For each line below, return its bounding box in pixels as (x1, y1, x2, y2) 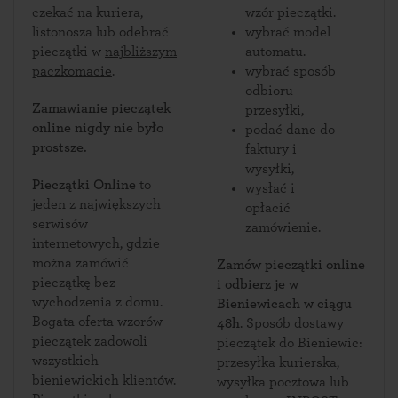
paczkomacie (32, 64, 112, 78)
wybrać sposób (245, 64, 336, 78)
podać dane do (245, 123, 335, 137)
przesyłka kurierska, (217, 355, 339, 370)
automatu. (245, 44, 306, 59)
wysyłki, (245, 162, 294, 176)
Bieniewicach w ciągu (217, 297, 352, 311)
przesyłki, (245, 103, 304, 117)
